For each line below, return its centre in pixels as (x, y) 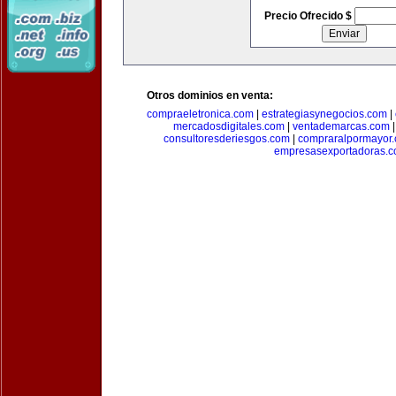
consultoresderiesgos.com (227, 139)
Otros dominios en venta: (210, 95)
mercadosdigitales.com (228, 126)
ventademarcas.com (341, 126)
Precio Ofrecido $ (309, 16)
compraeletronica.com (200, 114)
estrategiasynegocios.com (324, 114)
